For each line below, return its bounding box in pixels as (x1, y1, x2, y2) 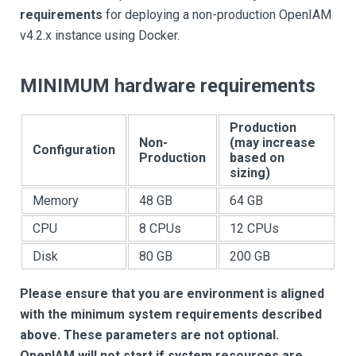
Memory (33, 193, 79, 208)
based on (230, 150, 284, 165)
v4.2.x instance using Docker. (20, 28, 180, 43)
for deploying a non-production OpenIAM (103, 7, 331, 22)
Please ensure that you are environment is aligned (20, 286, 324, 301)
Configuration (33, 142, 115, 157)
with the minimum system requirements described (20, 307, 322, 322)
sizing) (230, 165, 270, 180)
